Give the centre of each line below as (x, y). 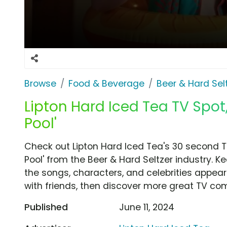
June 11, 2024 (147, 207)
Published (46, 207)
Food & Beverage (106, 83)
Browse (40, 83)
